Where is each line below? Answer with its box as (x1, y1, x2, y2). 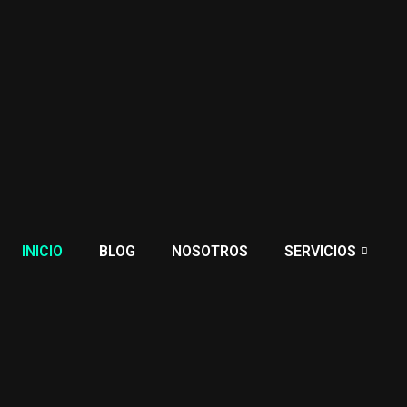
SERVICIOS (283, 242, 356, 260)
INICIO (21, 242, 63, 260)
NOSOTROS (171, 242, 248, 260)
